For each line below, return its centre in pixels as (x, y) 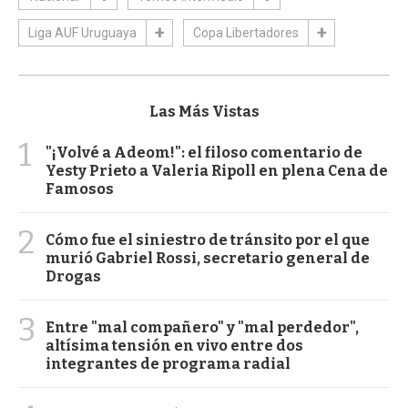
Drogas (73, 277)
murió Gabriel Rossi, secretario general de (208, 259)
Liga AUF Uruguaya (82, 33)
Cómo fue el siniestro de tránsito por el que (208, 240)
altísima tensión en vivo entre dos (174, 346)
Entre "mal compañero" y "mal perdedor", (202, 328)
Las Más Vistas (204, 112)
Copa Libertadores (246, 33)
